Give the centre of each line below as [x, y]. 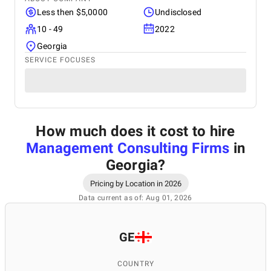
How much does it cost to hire [135, 131]
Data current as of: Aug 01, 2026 [135, 198]
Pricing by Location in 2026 [135, 183]
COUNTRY [135, 264]
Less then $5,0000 [72, 12]
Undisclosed [178, 12]
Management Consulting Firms [128, 148]
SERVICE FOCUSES [60, 60]
